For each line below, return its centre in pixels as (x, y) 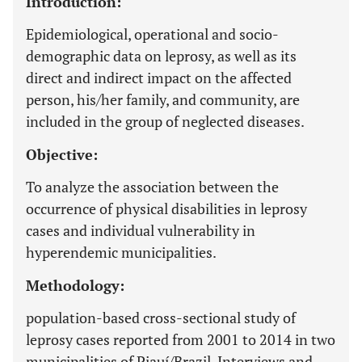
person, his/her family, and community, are (163, 99)
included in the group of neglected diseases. (165, 121)
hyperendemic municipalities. (121, 252)
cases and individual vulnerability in (141, 230)
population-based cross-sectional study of (161, 317)
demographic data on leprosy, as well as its (161, 55)
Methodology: (75, 285)
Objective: (62, 154)
